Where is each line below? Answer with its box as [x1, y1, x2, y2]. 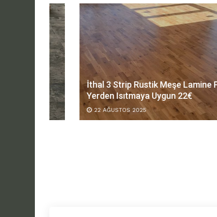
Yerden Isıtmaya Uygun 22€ [57, 90, 162, 101]
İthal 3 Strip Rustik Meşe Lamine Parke [57, 79, 206, 90]
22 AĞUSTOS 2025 [64, 106, 116, 113]
